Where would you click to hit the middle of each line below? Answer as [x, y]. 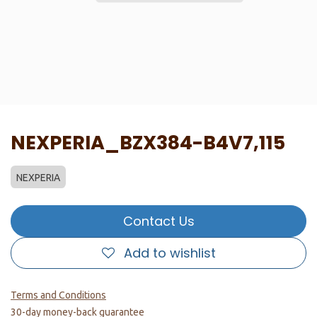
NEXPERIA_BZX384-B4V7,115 [148, 143]
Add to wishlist [169, 253]
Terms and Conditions [58, 295]
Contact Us [158, 221]
